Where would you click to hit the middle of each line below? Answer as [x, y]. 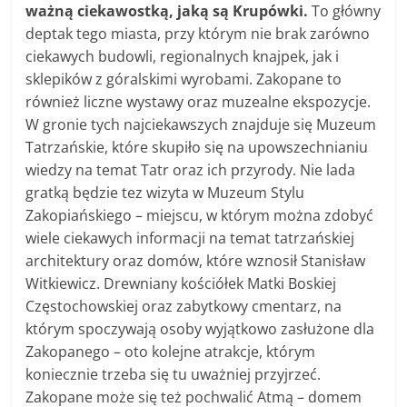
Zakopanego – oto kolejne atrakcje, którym [171, 352]
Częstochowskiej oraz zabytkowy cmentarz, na [184, 307]
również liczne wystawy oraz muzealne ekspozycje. [199, 102]
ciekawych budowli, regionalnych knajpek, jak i [183, 57]
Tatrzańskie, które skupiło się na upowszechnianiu [197, 148]
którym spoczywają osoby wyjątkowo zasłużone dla [200, 329]
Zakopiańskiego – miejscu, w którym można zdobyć [200, 216]
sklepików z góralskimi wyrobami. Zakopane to [184, 79]
